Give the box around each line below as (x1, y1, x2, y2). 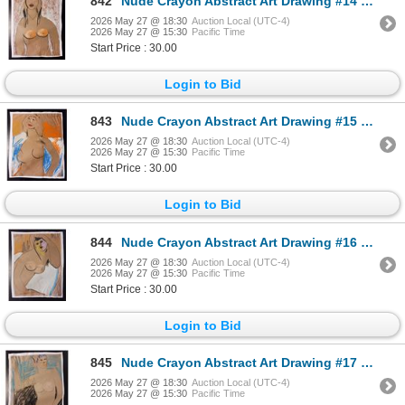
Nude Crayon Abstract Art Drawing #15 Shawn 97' (121, 114, 361, 129)
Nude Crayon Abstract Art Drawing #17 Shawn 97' (121, 355, 361, 371)
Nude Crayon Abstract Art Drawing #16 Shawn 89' (121, 234, 361, 250)
